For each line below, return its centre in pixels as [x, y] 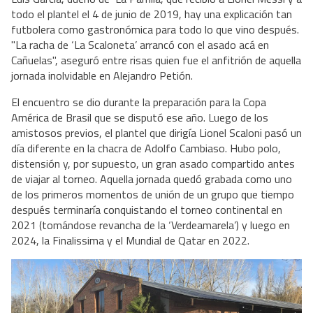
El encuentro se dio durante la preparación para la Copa [139, 102]
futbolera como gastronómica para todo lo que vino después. [155, 29]
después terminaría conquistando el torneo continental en [147, 209]
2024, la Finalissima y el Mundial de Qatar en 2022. [130, 240]
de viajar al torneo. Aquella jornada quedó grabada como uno [152, 179]
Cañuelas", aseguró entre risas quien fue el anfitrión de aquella [156, 60]
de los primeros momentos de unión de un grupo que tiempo [153, 194]
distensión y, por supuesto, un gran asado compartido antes [153, 163]
